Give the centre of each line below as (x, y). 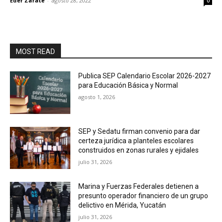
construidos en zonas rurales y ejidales (139, 150)
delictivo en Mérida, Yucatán (122, 205)
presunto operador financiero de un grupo (143, 196)
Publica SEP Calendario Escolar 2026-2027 (145, 76)
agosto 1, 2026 (97, 97)
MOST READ (35, 52)
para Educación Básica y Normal (128, 85)
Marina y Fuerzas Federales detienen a (139, 187)
